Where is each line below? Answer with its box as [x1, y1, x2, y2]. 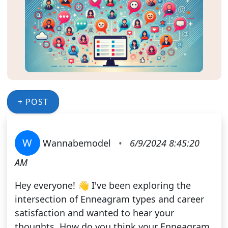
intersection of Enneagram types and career [14, 193, 204, 206]
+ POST [17, 96, 48, 108]
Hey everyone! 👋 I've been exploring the [14, 179, 191, 192]
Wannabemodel [40, 137, 113, 150]
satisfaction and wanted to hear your [14, 207, 174, 219]
